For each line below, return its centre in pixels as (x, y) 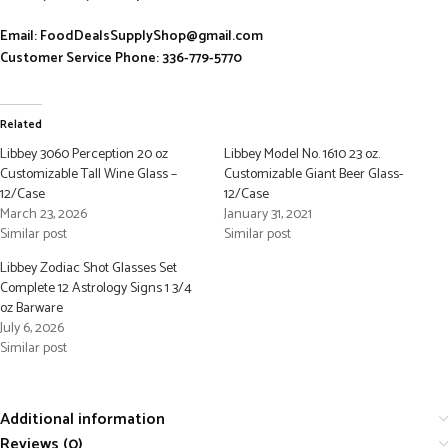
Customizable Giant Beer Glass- (313, 174)
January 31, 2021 (268, 214)
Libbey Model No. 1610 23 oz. (302, 154)
